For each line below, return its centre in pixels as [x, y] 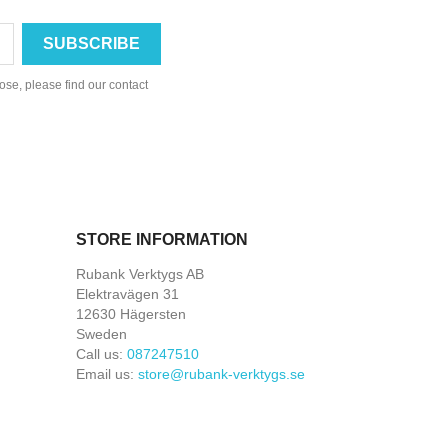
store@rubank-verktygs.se [221, 373]
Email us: [107, 373]
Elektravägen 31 [127, 293]
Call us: [101, 353]
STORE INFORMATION [162, 239]
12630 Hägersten [131, 313]
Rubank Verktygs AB [140, 273]
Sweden [101, 333]
